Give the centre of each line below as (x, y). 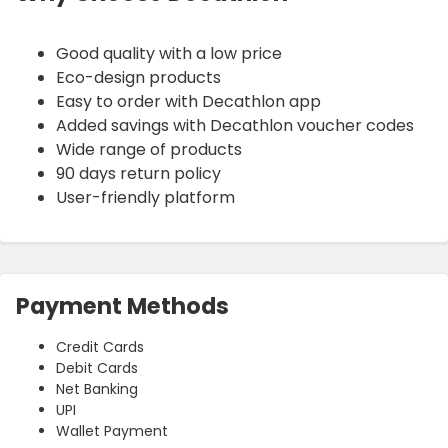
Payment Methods (122, 305)
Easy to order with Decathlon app (188, 101)
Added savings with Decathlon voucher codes (235, 125)
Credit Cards (100, 346)
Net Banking (97, 388)
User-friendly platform (145, 197)
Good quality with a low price (169, 53)
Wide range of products (149, 149)
